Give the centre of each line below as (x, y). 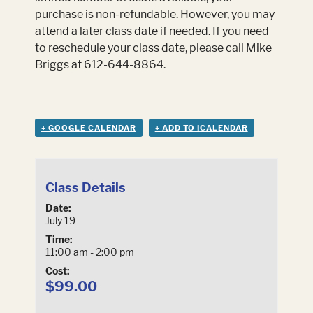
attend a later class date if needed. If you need (152, 31)
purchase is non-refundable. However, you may (154, 15)
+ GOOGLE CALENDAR (88, 128)
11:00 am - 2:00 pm (89, 252)
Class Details (85, 188)
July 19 (60, 221)
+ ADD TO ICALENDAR (201, 128)
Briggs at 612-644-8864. (100, 65)
